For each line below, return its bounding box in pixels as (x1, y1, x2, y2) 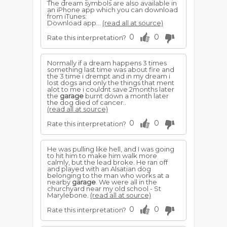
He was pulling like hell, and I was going (47, 145, 174, 153)
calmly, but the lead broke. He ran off (47, 158, 168, 166)
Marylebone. (47, 191, 90, 199)
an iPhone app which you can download (47, 6, 178, 14)
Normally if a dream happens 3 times (47, 59, 167, 67)
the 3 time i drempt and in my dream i (47, 72, 170, 80)
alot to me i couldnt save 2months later (47, 85, 174, 93)
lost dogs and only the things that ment (47, 79, 174, 87)
